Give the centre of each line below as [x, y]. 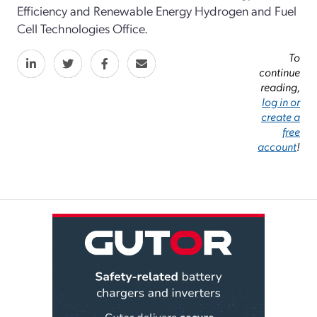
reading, [280, 86]
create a [281, 116]
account [277, 146]
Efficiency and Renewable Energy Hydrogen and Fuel [157, 10]
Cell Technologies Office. [82, 28]
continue [279, 71]
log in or [281, 101]
